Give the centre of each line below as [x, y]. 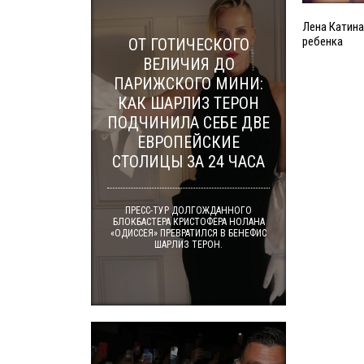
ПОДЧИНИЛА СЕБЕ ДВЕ [188, 123]
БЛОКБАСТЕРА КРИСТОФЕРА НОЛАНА [188, 222]
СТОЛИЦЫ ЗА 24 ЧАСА [188, 162]
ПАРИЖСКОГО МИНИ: [188, 84]
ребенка [323, 42]
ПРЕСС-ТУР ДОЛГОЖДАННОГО [188, 210]
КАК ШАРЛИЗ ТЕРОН [188, 103]
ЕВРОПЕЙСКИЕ [188, 142]
